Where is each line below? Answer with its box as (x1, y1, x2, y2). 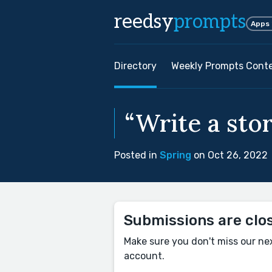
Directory (114, 60, 157, 72)
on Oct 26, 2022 (191, 149, 268, 161)
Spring (160, 149, 191, 161)
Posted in (114, 149, 160, 161)
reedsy (114, 10, 174, 33)
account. (124, 250, 165, 262)
